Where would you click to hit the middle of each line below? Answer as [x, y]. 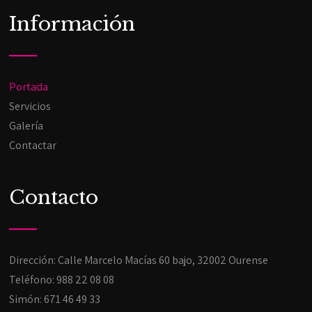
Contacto [54, 198]
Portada [29, 87]
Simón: [27, 299]
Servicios [30, 107]
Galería [26, 126]
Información [72, 24]
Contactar [33, 146]
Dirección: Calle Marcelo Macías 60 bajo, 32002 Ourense [139, 260]
